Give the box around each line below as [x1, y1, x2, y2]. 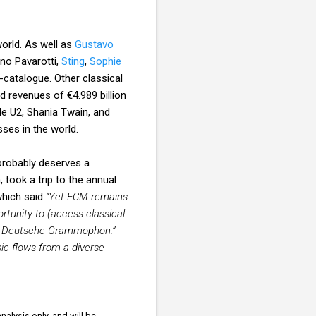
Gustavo [75, 37, 114, 51]
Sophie [90, 54, 121, 68]
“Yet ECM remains [46, 190, 128, 203]
